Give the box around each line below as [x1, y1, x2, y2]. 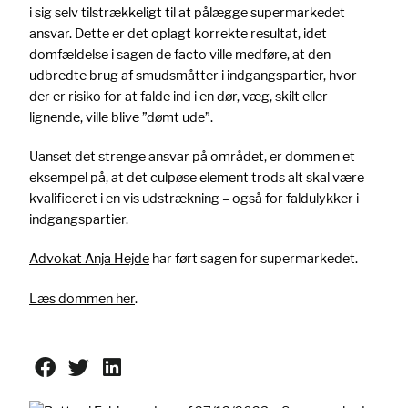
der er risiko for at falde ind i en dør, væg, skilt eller [29, 88, 328, 105]
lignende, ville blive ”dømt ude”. [29, 109, 213, 126]
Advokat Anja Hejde [29, 250, 149, 267]
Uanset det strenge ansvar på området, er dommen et [29, 148, 355, 165]
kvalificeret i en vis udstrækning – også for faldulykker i [29, 190, 359, 207]
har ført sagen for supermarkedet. [149, 250, 358, 267]
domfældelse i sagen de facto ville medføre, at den [29, 46, 331, 63]
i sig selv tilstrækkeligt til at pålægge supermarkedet [29, 5, 345, 21]
